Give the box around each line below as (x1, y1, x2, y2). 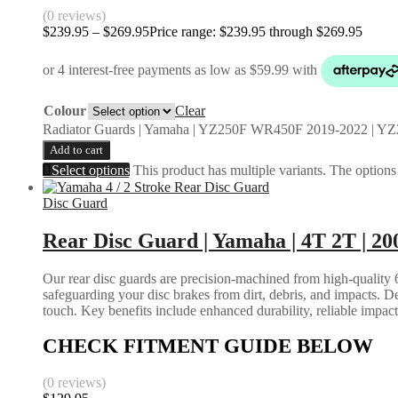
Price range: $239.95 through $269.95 (149, 23, 362, 39)
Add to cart (50, 142, 103, 156)
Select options (52, 162, 130, 178)
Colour (44, 102, 86, 118)
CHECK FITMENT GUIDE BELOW (43, 335, 373, 358)
